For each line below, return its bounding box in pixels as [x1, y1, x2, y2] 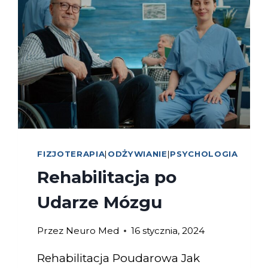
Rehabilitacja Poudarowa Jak [37, 251, 200, 265]
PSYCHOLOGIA [170, 148, 238, 159]
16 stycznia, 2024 [130, 224, 205, 236]
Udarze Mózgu [37, 191, 163, 212]
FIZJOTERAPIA [37, 148, 105, 159]
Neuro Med [65, 224, 119, 236]
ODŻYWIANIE [107, 148, 167, 159]
